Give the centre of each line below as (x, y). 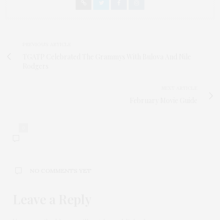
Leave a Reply (52, 199)
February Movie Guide (164, 101)
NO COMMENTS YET (61, 171)
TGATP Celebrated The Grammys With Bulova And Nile (107, 57)
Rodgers (36, 66)
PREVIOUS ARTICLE (47, 45)
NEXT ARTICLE (179, 88)
